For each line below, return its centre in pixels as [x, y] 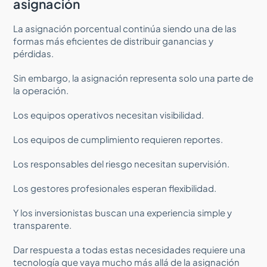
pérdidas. [34, 53]
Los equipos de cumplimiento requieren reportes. [118, 139]
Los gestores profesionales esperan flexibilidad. [115, 188]
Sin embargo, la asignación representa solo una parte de [133, 77]
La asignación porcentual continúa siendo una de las [125, 28]
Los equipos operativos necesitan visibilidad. [109, 114]
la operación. [41, 90]
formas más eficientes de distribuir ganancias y [114, 41]
